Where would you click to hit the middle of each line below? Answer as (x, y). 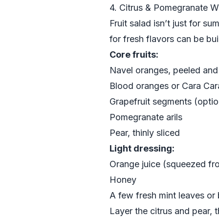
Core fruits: (134, 55)
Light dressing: (142, 148)
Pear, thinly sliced (145, 133)
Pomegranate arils (146, 117)
